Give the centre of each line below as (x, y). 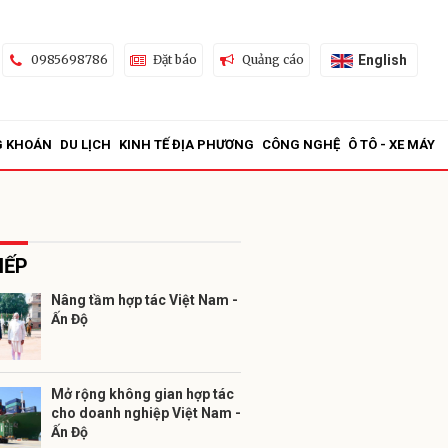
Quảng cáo (272, 59)
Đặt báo (174, 59)
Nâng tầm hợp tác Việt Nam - (144, 300)
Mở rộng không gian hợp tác (142, 394)
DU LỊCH (85, 144)
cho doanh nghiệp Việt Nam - (146, 413)
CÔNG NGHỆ (301, 144)
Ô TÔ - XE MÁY (391, 144)
